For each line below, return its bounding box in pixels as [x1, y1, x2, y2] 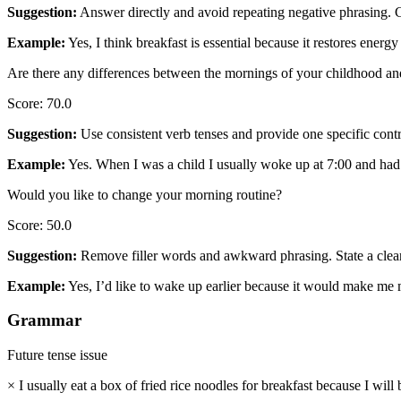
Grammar [7, 311, 81, 330]
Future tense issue [7, 347, 107, 363]
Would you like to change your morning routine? [7, 186, 282, 202]
